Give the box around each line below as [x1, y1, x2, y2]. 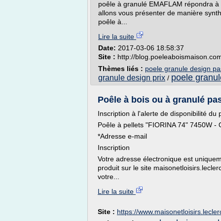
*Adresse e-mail [98, 132, 147, 140]
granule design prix [98, 74, 165, 82]
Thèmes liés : [98, 65, 145, 73]
